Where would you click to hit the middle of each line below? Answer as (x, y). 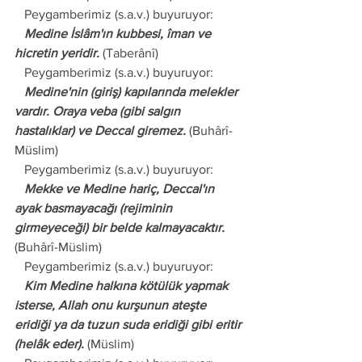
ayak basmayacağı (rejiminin (95, 208)
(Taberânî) (129, 53)
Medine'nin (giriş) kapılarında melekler (19, 92)
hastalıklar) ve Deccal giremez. (100, 130)
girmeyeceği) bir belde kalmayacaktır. (120, 227)
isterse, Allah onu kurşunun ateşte (112, 305)
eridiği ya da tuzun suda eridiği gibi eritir (129, 324)
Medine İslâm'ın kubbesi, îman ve (19, 34)
